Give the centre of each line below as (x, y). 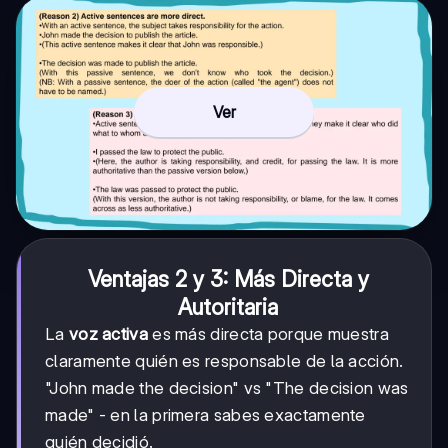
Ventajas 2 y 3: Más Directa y (228, 278)
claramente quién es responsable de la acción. (224, 360)
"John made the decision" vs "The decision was (227, 387)
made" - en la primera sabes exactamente (205, 414)
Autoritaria (228, 306)
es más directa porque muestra (268, 333)
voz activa (108, 333)
